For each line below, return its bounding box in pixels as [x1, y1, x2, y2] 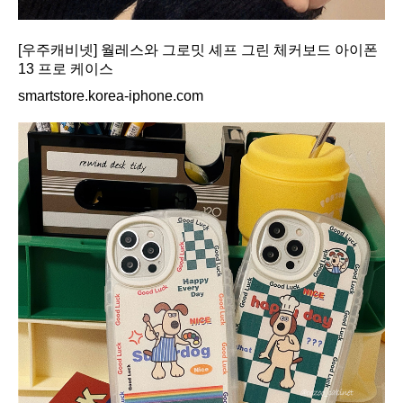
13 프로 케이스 [18, 61, 113, 77]
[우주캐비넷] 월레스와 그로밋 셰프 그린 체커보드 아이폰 [18, 42, 378, 58]
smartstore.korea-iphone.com [18, 88, 203, 104]
